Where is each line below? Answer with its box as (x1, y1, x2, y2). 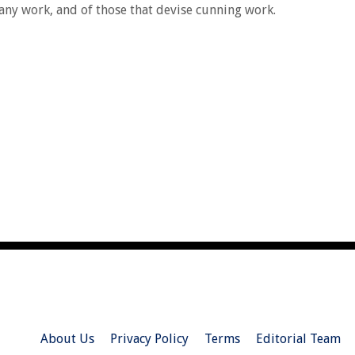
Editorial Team (255, 330, 341, 346)
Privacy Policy (109, 330, 189, 346)
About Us (40, 330, 94, 346)
